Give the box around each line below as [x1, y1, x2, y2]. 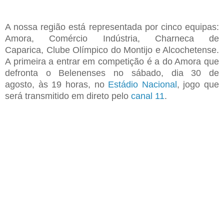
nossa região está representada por [13, 21, 161, 32]
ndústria [105, 33, 137, 43]
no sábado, [113, 67, 171, 78]
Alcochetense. [162, 44, 219, 55]
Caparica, [5, 44, 43, 55]
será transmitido [5, 90, 71, 101]
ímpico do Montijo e [81, 44, 162, 55]
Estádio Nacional [108, 79, 177, 89]
